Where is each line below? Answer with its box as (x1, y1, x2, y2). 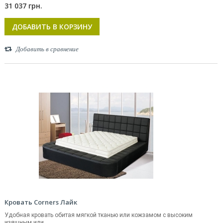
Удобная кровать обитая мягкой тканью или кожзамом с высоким (4, 212, 193, 219)
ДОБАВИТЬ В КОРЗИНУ (12, 22, 92, 31)
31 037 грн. (4, 1, 42, 10)
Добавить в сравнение (16, 45, 79, 53)
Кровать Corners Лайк (4, 198, 77, 207)
